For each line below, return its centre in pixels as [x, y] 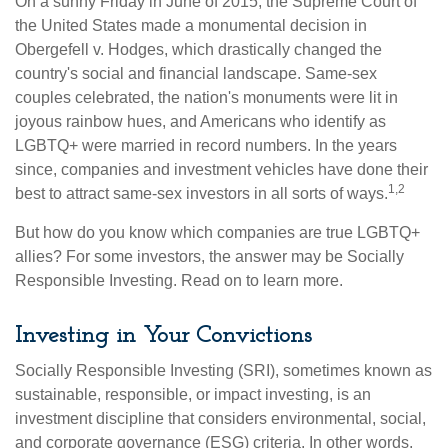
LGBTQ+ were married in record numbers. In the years [206, 145]
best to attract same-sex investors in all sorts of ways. [201, 193]
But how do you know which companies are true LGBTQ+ [217, 232]
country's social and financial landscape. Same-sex [196, 73]
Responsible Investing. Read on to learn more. [179, 280]
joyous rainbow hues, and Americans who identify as [200, 121]
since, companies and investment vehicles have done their [221, 169]
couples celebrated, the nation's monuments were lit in [206, 97]
